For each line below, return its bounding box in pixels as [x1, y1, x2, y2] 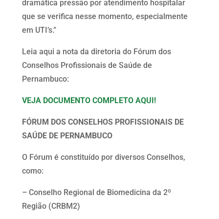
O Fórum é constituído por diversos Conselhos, [22, 152, 185, 162]
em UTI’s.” [22, 25, 56, 35]
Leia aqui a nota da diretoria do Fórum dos [22, 46, 171, 56]
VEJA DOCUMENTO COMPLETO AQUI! [22, 95, 156, 105]
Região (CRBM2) [22, 201, 80, 211]
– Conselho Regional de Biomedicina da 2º [22, 187, 171, 197]
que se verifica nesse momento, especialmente [22, 11, 188, 21]
